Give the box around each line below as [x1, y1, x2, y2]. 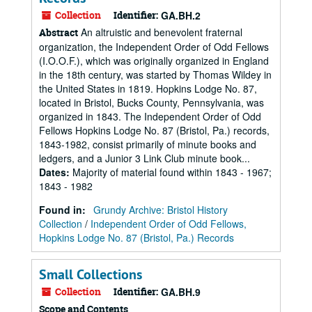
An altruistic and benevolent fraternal [78, 25, 242, 39]
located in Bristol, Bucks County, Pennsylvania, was [39, 95, 264, 109]
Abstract [39, 26, 78, 39]
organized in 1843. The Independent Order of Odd [39, 109, 261, 123]
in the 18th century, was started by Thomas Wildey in [39, 68, 272, 81]
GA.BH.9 [161, 285, 201, 299]
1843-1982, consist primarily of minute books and [39, 137, 256, 151]
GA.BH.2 [161, 8, 201, 22]
